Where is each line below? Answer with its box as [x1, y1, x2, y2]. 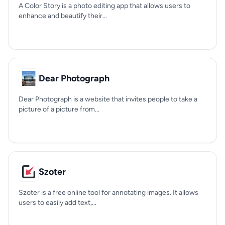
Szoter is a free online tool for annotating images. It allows [19, 188, 198, 197]
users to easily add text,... [19, 198, 96, 207]
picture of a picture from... [19, 105, 99, 114]
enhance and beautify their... [19, 12, 107, 20]
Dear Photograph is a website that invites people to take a [19, 95, 197, 103]
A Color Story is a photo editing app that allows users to [19, 2, 190, 10]
